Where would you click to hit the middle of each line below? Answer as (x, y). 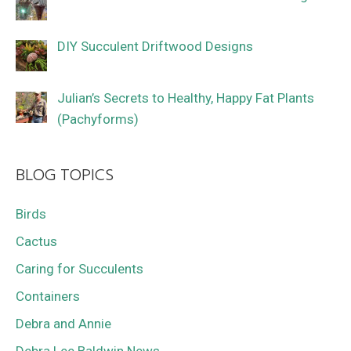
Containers (48, 297)
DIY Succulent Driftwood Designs (155, 47)
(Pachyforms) (98, 119)
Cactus (36, 242)
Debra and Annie (63, 324)
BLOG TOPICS (65, 176)
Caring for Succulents (80, 269)
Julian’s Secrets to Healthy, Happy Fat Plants (185, 98)
